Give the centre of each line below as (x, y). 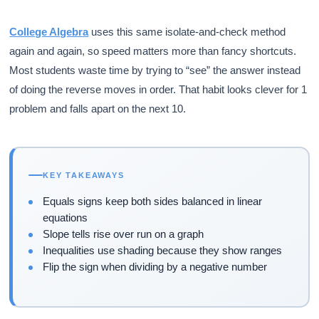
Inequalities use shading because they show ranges (163, 251)
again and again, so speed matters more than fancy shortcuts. (153, 51)
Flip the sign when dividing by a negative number (155, 267)
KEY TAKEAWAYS (84, 176)
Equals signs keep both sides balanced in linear (153, 202)
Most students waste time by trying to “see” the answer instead (155, 70)
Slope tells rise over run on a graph (124, 234)
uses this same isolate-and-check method (187, 31)
